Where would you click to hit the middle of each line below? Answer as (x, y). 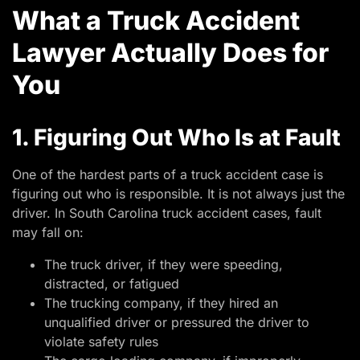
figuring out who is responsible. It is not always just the (178, 194)
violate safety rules (101, 342)
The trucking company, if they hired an (161, 303)
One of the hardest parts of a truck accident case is (168, 175)
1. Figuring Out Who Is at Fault (176, 138)
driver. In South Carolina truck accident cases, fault (167, 213)
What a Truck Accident (156, 21)
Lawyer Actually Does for (170, 53)
